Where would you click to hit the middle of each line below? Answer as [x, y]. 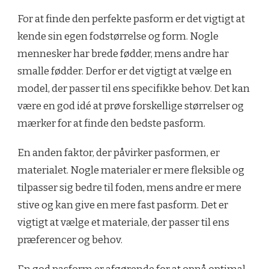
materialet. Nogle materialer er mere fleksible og [131, 171]
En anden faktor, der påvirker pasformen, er [119, 153]
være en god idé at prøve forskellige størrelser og [131, 106]
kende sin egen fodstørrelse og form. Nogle [118, 37]
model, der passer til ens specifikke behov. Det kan [134, 89]
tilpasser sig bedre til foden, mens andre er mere [129, 188]
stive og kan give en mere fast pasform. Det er [123, 205]
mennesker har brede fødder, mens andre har [123, 54]
